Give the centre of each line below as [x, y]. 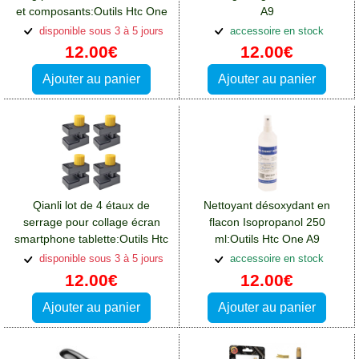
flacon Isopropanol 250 [267, 222]
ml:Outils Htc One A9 [267, 239]
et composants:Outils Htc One [91, 11]
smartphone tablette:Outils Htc [91, 239]
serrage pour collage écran [91, 222]
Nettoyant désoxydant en [267, 206]
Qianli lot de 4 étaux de [91, 206]
